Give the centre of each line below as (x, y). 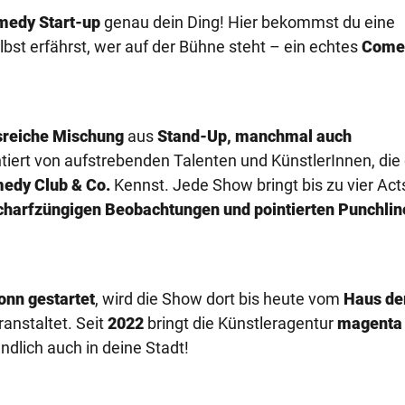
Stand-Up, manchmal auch (254, 136)
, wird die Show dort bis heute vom (219, 298)
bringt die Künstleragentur (240, 323)
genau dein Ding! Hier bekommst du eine (248, 22)
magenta (370, 323)
